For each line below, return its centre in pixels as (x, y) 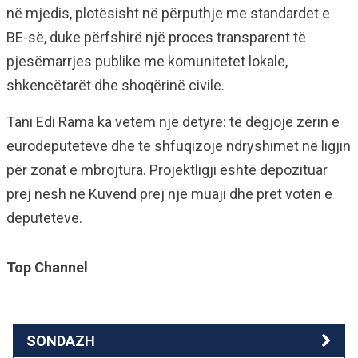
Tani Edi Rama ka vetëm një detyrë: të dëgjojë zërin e (173, 122)
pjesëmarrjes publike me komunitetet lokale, (147, 61)
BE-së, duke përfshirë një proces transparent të (156, 37)
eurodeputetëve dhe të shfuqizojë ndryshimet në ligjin (179, 146)
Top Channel (47, 267)
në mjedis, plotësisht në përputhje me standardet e (168, 13)
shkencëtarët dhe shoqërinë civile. (115, 85)
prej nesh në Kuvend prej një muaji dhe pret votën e (169, 194)
